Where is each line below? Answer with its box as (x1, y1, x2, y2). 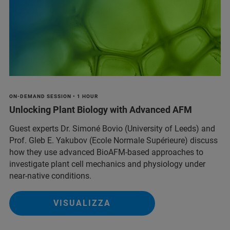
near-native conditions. (9, 171, 91, 181)
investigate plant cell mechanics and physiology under (9, 159, 205, 169)
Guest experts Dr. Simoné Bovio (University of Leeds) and (9, 124, 215, 134)
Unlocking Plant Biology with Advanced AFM (9, 104, 192, 116)
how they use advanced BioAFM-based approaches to (9, 147, 203, 158)
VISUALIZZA (53, 198, 111, 208)
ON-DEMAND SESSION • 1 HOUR (9, 93, 98, 100)
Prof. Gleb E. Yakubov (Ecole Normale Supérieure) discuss (9, 136, 218, 146)
